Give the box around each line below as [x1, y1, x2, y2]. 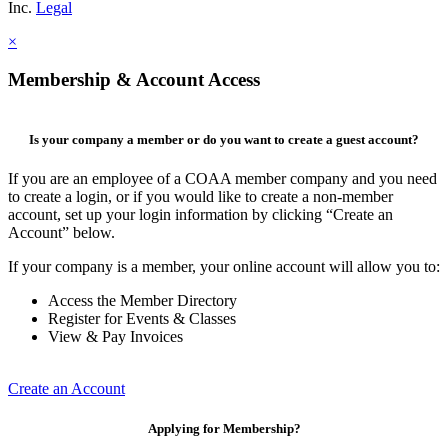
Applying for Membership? [147, 420, 301, 436]
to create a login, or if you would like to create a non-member [8, 188, 393, 206]
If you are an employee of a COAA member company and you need [8, 170, 437, 188]
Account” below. [8, 224, 115, 242]
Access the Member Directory [48, 292, 237, 310]
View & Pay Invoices [48, 328, 183, 346]
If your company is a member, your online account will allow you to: [8, 258, 440, 276]
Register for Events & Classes [48, 310, 236, 328]
